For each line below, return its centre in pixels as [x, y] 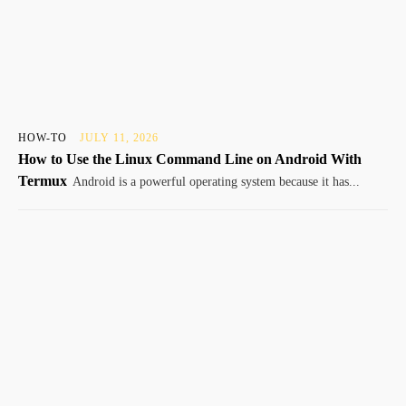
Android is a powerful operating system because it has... [216, 182]
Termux [43, 181]
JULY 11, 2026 [119, 138]
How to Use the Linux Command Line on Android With [190, 159]
